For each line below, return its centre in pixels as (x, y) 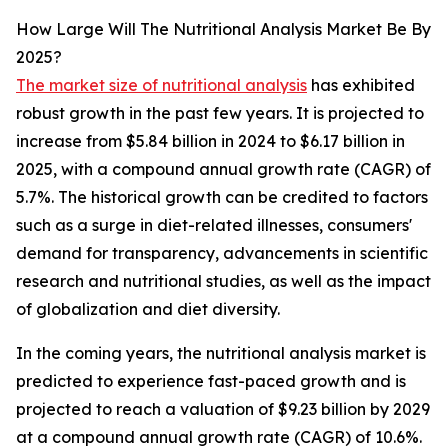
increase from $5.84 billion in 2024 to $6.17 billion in (210, 141)
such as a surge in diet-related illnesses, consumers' (214, 225)
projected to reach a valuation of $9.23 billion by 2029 (223, 409)
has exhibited (361, 85)
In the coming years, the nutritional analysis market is (221, 353)
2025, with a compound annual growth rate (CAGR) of (223, 169)
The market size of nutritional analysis (161, 85)
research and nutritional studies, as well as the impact (223, 281)
